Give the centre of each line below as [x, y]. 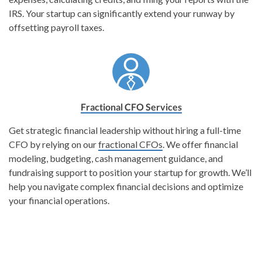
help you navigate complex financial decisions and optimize [126, 186]
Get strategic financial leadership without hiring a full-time [125, 130]
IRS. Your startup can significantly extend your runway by [122, 13]
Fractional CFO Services [131, 106]
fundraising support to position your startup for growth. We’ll [130, 172]
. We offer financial [200, 144]
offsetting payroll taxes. [56, 27]
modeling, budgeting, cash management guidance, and [116, 158]
